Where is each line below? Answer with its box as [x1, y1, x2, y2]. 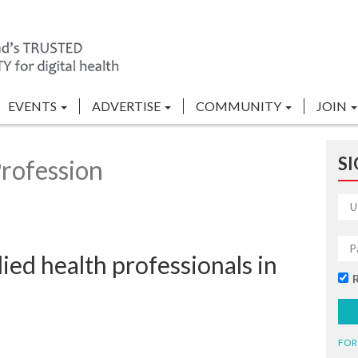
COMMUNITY [196, 98, 284, 113]
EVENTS [8, 98, 59, 113]
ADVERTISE [92, 98, 163, 113]
